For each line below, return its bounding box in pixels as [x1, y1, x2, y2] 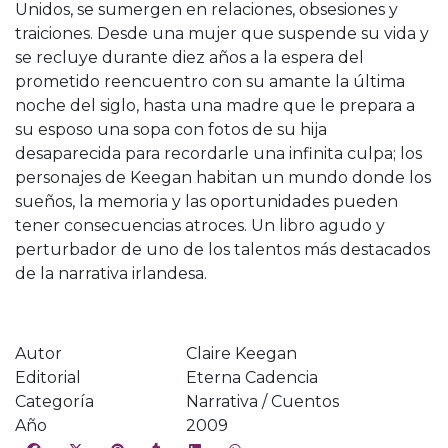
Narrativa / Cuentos [186, 391, 339, 411]
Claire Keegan [186, 343, 297, 363]
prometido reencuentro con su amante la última [15, 71, 405, 91]
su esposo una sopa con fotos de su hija [15, 119, 327, 139]
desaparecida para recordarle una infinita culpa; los [15, 143, 422, 163]
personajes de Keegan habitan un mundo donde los [15, 167, 431, 187]
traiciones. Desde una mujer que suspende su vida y [15, 23, 429, 43]
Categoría [15, 391, 94, 411]
